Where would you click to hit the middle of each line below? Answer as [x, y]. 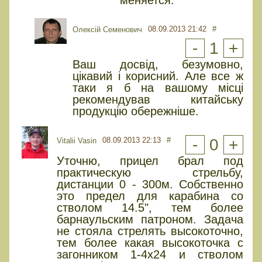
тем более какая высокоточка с [150, 242]
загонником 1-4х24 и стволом [150, 254]
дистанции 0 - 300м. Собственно [150, 184]
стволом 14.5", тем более [150, 207]
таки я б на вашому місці [158, 87]
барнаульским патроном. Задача [150, 219]
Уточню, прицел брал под [150, 161]
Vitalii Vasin [77, 140]
